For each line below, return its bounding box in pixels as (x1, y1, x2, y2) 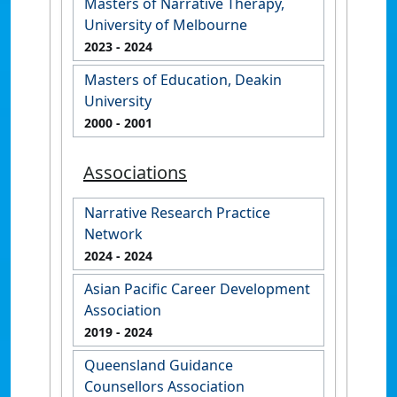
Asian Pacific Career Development (84, 278, 310, 299)
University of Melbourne (84, 14, 247, 35)
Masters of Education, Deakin (84, 69, 282, 90)
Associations (83, 160, 187, 184)
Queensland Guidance (84, 354, 233, 375)
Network (84, 223, 143, 244)
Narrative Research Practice (84, 202, 270, 222)
